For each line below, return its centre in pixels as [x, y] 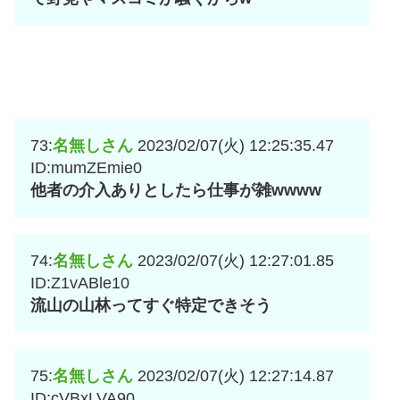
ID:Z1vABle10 [80, 283]
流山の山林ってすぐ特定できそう [151, 305]
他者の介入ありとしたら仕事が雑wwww [176, 190]
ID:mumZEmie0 [86, 167]
